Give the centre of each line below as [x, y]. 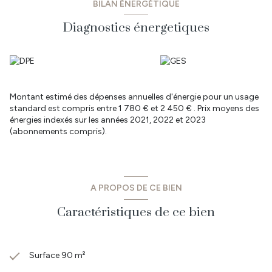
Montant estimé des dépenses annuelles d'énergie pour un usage [134, 97]
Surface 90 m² [57, 255]
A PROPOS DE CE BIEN [136, 188]
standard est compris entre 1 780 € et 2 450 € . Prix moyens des [134, 109]
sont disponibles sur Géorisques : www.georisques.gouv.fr [122, 12]
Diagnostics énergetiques [136, 28]
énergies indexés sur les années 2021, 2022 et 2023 [108, 120]
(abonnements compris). [58, 132]
